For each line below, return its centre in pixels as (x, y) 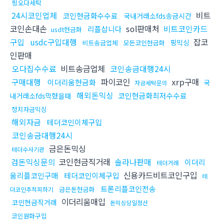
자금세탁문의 (151, 83)
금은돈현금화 (77, 189)
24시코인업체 (34, 16)
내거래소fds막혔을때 (40, 96)
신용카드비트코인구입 (160, 175)
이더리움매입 (83, 202)
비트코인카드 (185, 29)
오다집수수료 (34, 69)
